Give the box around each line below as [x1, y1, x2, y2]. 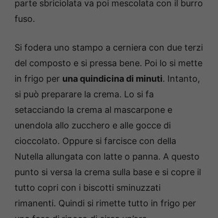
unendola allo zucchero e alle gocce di [15, 120, 171, 130]
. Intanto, [163, 73, 200, 84]
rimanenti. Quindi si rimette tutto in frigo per [15, 198, 196, 208]
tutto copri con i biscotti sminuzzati [15, 182, 161, 193]
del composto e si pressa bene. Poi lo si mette [15, 57, 202, 68]
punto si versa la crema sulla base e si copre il [15, 166, 201, 177]
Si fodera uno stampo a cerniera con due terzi [15, 42, 203, 53]
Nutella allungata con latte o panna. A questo [15, 151, 200, 162]
